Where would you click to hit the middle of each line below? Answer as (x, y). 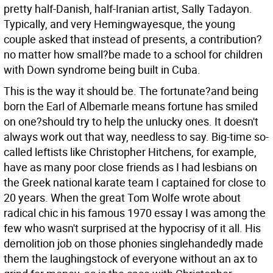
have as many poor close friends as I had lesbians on (130, 167)
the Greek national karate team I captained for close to (135, 182)
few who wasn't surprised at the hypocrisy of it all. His (132, 228)
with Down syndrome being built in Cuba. (102, 69)
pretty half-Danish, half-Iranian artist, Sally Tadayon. (128, 9)
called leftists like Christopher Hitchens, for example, (130, 152)
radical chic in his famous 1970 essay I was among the (135, 213)
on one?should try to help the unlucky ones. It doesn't (131, 121)
